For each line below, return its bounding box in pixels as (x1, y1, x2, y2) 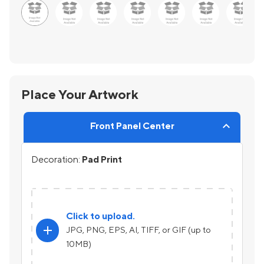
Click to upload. (66, 211, 136, 222)
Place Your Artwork (21, 88, 138, 103)
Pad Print (82, 154, 122, 166)
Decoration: (31, 154, 82, 166)
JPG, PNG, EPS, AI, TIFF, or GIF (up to (66, 226, 212, 235)
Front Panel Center (90, 121, 174, 132)
